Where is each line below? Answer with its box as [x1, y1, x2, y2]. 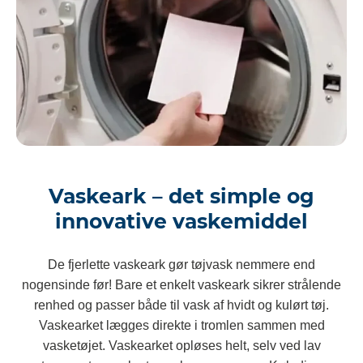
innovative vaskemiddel [55, 209, 308, 234]
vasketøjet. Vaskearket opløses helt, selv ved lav [42, 339, 321, 353]
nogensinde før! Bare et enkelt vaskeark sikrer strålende [22, 278, 341, 293]
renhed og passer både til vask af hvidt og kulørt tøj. [34, 298, 329, 313]
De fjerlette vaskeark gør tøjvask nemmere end [48, 258, 315, 272]
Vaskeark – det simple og [49, 184, 314, 209]
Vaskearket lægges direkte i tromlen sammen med [38, 318, 325, 333]
